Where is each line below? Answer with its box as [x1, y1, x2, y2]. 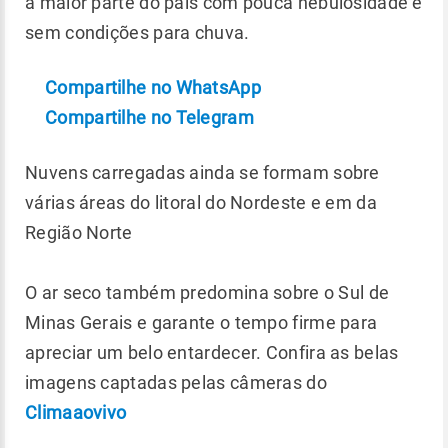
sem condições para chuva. [25, 22, 250, 43]
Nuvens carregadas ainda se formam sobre [25, 162, 380, 183]
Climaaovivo [25, 402, 127, 423]
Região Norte [25, 222, 133, 243]
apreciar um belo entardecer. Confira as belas [25, 342, 399, 363]
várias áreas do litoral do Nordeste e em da [25, 192, 377, 213]
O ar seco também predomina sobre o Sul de [25, 282, 390, 303]
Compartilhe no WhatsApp [45, 77, 261, 98]
